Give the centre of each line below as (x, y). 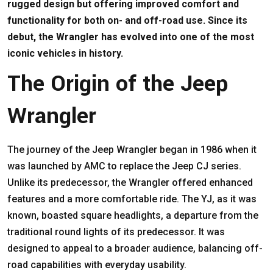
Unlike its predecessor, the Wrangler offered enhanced (130, 182)
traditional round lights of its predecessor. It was (116, 232)
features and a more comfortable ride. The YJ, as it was (132, 199)
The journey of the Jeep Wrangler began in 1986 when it (132, 149)
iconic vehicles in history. (65, 53)
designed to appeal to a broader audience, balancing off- (135, 248)
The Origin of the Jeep (118, 83)
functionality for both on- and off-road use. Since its (127, 20)
